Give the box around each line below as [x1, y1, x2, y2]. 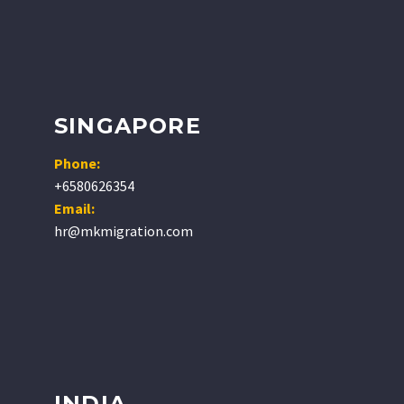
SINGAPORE [54, 113, 201, 139]
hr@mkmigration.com [54, 222, 193, 240]
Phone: [54, 154, 100, 172]
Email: [54, 199, 95, 217]
